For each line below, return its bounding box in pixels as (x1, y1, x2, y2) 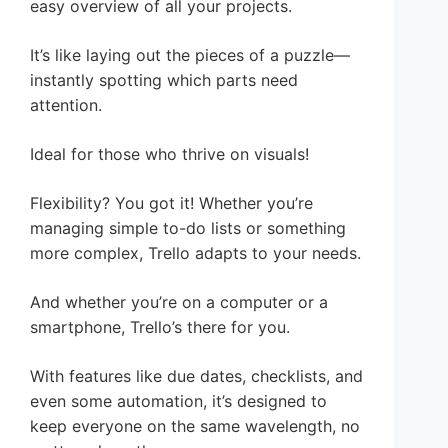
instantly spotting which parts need (30, 69, 298, 90)
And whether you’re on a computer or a (30, 291, 328, 312)
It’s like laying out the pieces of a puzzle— (30, 44, 350, 65)
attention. (30, 94, 102, 115)
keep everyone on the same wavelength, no (30, 415, 360, 436)
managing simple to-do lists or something (30, 217, 346, 238)
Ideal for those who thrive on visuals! (30, 143, 309, 164)
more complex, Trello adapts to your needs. (30, 242, 361, 263)
